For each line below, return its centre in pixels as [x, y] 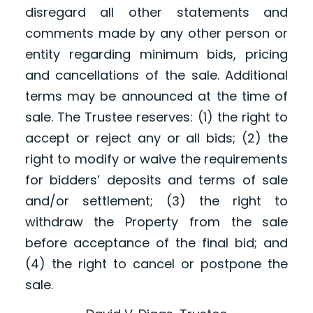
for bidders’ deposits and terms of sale [156, 180]
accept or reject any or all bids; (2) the [156, 138]
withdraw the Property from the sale [156, 222]
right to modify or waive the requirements [156, 159]
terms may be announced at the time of [156, 96]
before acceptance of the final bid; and [156, 243]
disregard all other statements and [156, 13]
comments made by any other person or [156, 34]
